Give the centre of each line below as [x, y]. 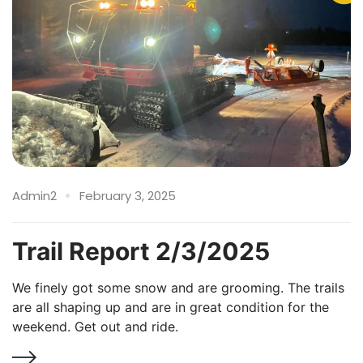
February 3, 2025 [128, 196]
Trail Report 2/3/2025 [141, 252]
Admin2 [34, 196]
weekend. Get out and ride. [95, 327]
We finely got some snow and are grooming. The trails [178, 288]
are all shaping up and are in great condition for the [171, 307]
